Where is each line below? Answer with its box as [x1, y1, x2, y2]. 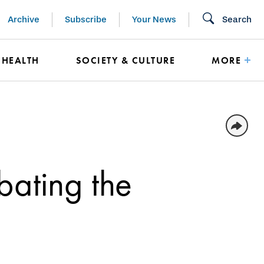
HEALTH [1, 54, 39, 67]
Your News [132, 14, 176, 25]
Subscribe [65, 14, 107, 25]
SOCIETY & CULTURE [75, 54, 176, 67]
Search [222, 14, 252, 25]
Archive [8, 14, 39, 25]
